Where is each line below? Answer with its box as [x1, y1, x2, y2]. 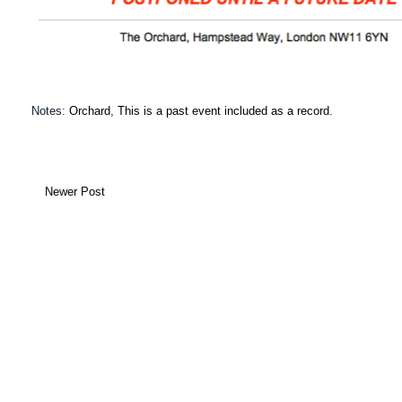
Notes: [31, 104, 69, 118]
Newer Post [45, 185, 105, 199]
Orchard [69, 104, 110, 118]
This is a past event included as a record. [118, 104, 333, 118]
